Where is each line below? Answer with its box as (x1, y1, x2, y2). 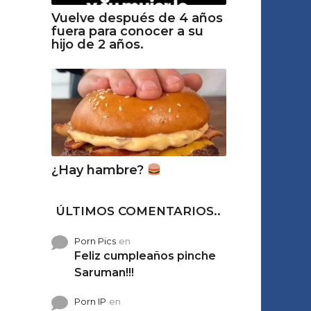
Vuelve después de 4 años (51, 10, 223, 26)
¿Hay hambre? (51, 162, 147, 178)
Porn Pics (74, 235, 116, 247)
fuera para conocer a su (51, 24, 203, 39)
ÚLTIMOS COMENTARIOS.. (56, 204, 221, 219)
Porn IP (74, 296, 106, 308)
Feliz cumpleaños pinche (74, 249, 216, 263)
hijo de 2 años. (51, 37, 144, 52)
